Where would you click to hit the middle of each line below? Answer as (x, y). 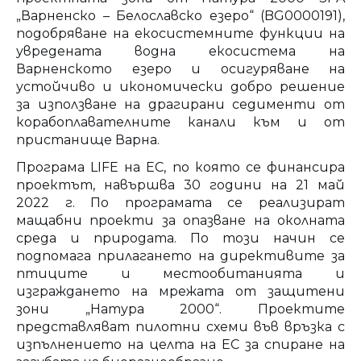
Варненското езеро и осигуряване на (180, 69)
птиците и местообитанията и (180, 274)
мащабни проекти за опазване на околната (180, 221)
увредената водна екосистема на (180, 52)
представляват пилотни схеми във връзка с (180, 327)
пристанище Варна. (88, 140)
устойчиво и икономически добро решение (180, 87)
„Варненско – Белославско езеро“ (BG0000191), (180, 16)
